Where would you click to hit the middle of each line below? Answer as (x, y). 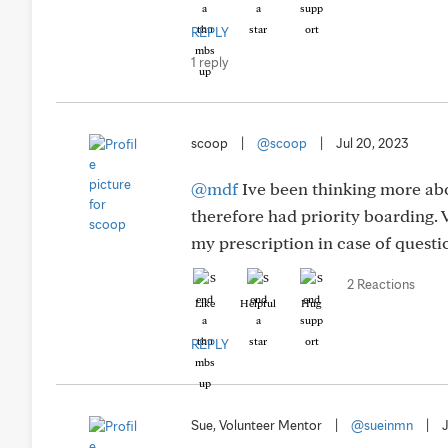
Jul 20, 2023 (372, 143)
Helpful (258, 303)
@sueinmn (382, 425)
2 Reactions (381, 284)
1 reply (209, 62)
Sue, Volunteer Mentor (256, 425)
